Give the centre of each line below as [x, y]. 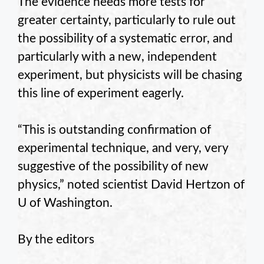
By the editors [56, 240]
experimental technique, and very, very [123, 148]
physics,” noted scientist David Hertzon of [131, 185]
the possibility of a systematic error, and [125, 39]
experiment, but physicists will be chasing [130, 75]
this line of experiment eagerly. [101, 94]
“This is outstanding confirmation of [114, 130]
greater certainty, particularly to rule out [127, 21]
